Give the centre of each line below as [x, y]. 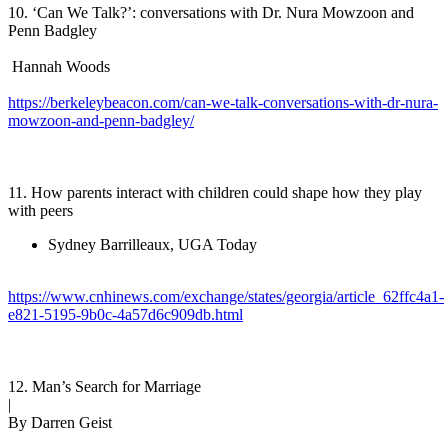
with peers [40, 210]
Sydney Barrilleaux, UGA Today [152, 244]
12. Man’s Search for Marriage [104, 386]
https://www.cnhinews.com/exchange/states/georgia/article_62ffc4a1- [226, 296]
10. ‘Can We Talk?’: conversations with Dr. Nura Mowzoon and [211, 12]
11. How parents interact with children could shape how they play [215, 192]
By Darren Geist [60, 422]
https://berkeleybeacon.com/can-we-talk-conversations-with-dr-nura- [223, 102]
